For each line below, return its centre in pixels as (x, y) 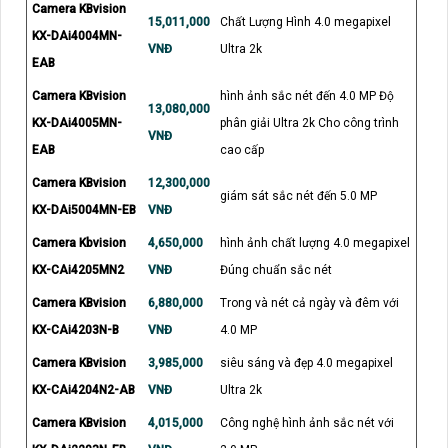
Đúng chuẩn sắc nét (276, 269)
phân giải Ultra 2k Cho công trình (309, 122)
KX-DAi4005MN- (77, 122)
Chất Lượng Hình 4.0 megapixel (305, 21)
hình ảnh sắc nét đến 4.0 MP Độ (307, 95)
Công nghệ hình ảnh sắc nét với (307, 422)
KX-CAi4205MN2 (78, 269)
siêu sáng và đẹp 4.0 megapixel (306, 362)
